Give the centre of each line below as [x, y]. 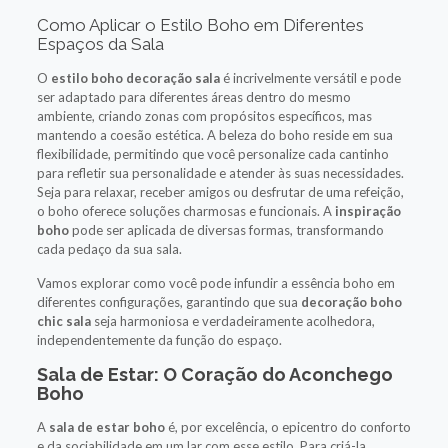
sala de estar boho [106, 426]
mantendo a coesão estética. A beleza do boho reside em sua [214, 134]
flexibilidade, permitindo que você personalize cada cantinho [212, 153]
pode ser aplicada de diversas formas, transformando [226, 229]
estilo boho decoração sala [135, 77]
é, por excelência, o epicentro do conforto [287, 426]
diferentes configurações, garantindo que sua [168, 301]
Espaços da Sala [100, 43]
